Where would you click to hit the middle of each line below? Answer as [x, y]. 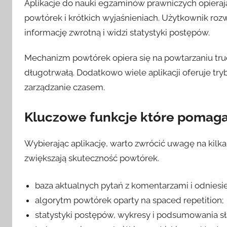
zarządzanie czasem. [65, 87]
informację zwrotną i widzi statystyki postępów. [117, 33]
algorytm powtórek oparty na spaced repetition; [129, 200]
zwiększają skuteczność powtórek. [92, 158]
